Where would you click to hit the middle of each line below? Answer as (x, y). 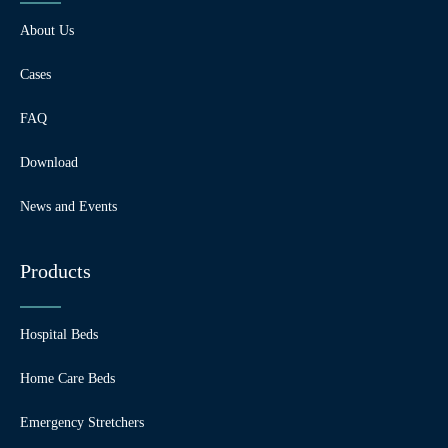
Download (49, 163)
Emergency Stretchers (82, 423)
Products (55, 271)
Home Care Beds (67, 379)
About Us (47, 31)
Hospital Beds (59, 335)
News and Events (68, 207)
